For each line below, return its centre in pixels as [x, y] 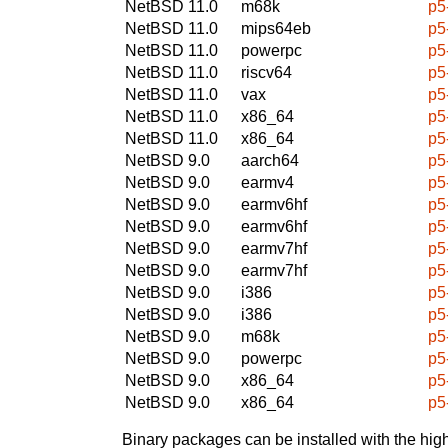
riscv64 [266, 72]
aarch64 [270, 160]
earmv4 [267, 182]
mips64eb [276, 28]
